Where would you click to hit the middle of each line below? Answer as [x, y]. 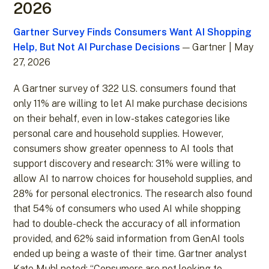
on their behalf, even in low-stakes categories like [122, 119]
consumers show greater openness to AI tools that [124, 149]
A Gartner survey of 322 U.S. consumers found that [125, 89]
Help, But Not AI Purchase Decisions [97, 47]
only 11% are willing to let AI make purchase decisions [131, 104]
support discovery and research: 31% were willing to [127, 164]
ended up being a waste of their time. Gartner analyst [130, 254]
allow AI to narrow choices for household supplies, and [133, 179]
